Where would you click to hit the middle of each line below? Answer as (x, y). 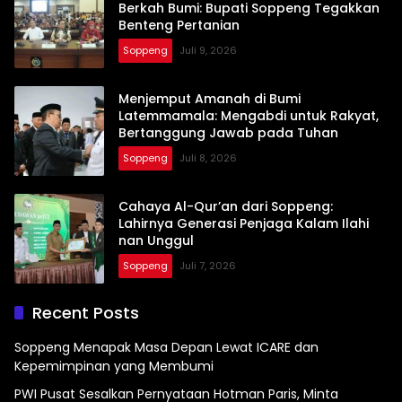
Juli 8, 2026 (208, 158)
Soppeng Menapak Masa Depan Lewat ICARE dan (166, 347)
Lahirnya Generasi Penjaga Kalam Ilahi (244, 224)
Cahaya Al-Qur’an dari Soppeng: (226, 207)
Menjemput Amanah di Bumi (210, 99)
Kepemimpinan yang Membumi (114, 366)
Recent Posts (86, 312)
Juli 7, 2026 (208, 266)
